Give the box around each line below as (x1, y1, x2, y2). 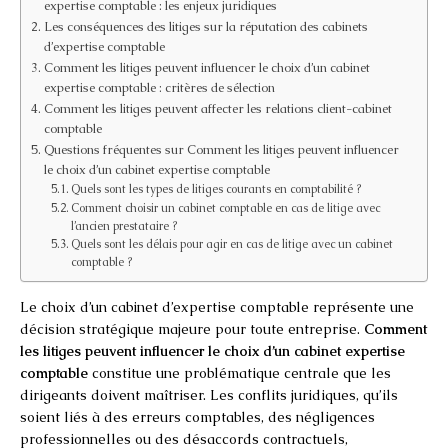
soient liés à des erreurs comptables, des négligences (20, 407, 375, 426)
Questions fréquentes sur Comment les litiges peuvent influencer (43, 140, 399, 158)
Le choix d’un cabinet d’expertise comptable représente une (20, 297, 414, 316)
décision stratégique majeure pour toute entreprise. (20, 319, 364, 338)
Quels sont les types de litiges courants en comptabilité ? (71, 181, 362, 196)
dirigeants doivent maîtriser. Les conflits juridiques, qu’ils (20, 385, 398, 404)
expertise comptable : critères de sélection (43, 78, 275, 96)
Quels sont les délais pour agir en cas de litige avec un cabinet (71, 236, 394, 251)
